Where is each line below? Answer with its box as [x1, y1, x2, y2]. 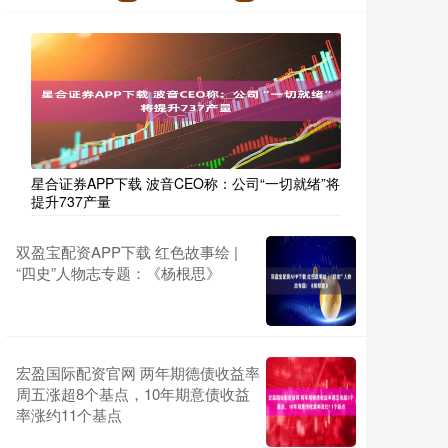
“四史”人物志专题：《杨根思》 [16, 262, 221, 284]
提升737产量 [31, 191, 111, 212]
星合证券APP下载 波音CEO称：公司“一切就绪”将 [31, 173, 340, 194]
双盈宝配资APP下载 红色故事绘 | [16, 241, 238, 263]
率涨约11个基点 [16, 404, 122, 426]
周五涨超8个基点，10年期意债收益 [16, 383, 250, 405]
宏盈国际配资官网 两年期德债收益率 [16, 362, 260, 384]
